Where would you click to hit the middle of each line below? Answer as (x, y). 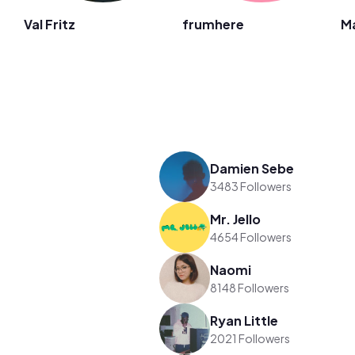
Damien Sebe (252, 168)
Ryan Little (244, 320)
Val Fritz (50, 24)
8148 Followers (250, 287)
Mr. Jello (236, 219)
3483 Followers (251, 186)
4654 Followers (251, 237)
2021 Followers (250, 338)
